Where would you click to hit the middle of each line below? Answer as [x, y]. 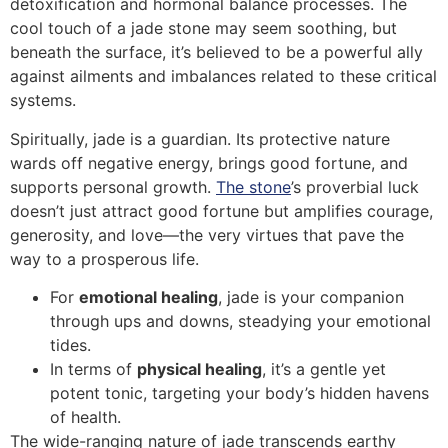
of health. [85, 416]
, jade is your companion [311, 296]
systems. [43, 100]
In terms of [93, 368]
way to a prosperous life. [104, 258]
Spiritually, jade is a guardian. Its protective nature [200, 138]
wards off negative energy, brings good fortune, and [209, 162]
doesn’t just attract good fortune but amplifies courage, [221, 210]
